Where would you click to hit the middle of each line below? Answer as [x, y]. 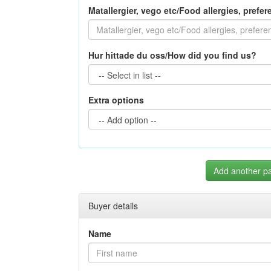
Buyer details [113, 206]
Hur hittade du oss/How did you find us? [172, 55]
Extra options [116, 100]
